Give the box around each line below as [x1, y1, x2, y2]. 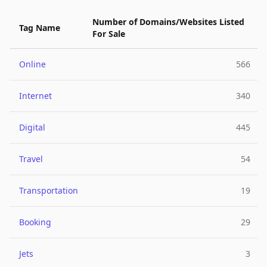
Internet [19, 90, 52, 101]
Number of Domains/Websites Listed [92, 16, 244, 27]
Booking [19, 216, 51, 228]
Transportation [19, 185, 78, 196]
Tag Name [19, 22, 60, 33]
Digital [19, 122, 45, 133]
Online [19, 58, 46, 70]
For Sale [92, 28, 125, 39]
